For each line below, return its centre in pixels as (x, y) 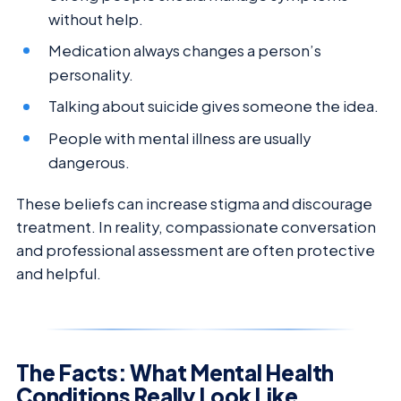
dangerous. (90, 162)
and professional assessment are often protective (196, 250)
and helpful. (59, 273)
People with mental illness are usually (180, 138)
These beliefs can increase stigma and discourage (194, 203)
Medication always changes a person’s (185, 50)
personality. (91, 74)
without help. (96, 19)
